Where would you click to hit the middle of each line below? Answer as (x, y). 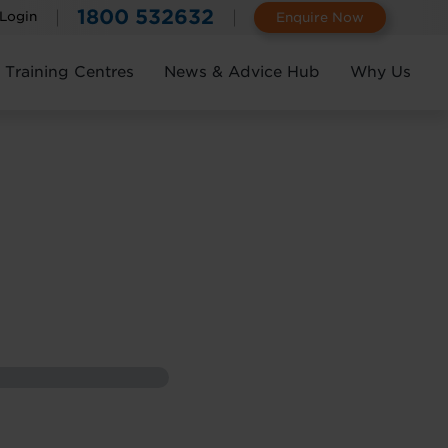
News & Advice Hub (242, 72)
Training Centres (69, 72)
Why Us (380, 72)
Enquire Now (320, 17)
